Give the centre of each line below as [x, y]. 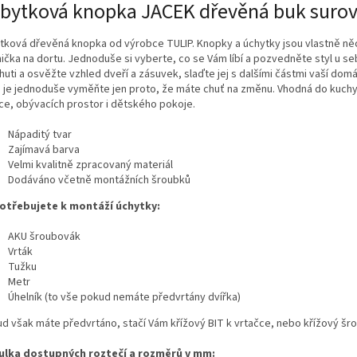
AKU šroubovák [44, 236]
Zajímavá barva [44, 149]
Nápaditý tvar [40, 134]
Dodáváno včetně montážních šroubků [99, 180]
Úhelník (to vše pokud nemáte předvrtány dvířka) [124, 297]
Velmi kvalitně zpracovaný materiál [90, 165]
